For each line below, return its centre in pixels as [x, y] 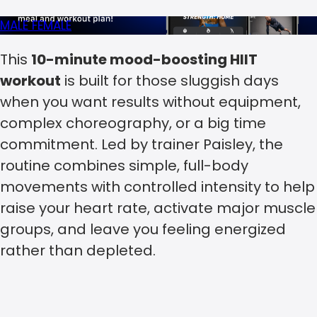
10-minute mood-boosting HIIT [144, 60]
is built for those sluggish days [170, 81]
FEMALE [52, 26]
